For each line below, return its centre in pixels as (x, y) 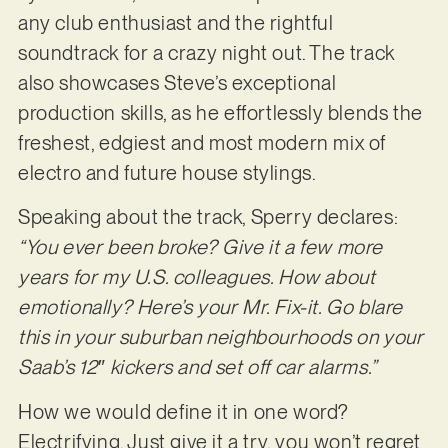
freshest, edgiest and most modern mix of (201, 142)
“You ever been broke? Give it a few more (200, 247)
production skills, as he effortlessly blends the (220, 112)
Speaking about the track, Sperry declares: (208, 217)
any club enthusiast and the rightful (175, 22)
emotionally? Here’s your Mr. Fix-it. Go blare (210, 307)
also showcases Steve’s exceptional (177, 82)
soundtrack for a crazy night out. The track (206, 52)
